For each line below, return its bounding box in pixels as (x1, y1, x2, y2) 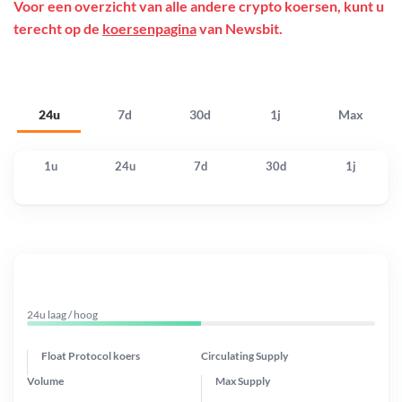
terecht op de (13, 20, 102, 38)
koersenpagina (102, 20, 197, 38)
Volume (27, 373, 64, 388)
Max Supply (215, 373, 270, 388)
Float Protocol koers (41, 348, 140, 363)
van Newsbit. (197, 20, 283, 38)
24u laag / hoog (27, 307, 98, 321)
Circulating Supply (201, 348, 288, 363)
